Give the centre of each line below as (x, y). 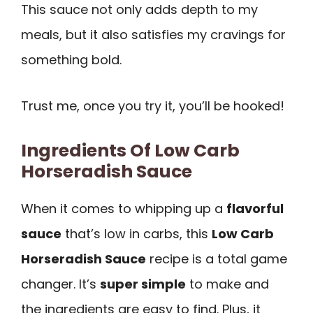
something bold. (71, 59)
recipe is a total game (217, 259)
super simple (143, 284)
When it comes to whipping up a (124, 208)
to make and (227, 284)
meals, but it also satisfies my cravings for (153, 34)
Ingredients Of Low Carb (130, 150)
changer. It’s (60, 284)
